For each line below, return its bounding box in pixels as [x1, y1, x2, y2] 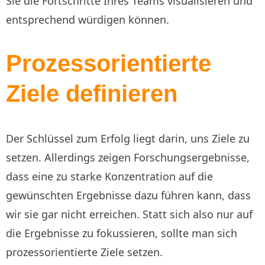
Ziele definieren [6, 80, 177, 107]
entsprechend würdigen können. [6, 12, 169, 27]
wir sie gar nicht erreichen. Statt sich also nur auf [6, 206, 253, 221]
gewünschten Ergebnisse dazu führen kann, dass [6, 188, 251, 202]
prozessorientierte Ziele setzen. [6, 244, 166, 259]
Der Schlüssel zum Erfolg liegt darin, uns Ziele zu [6, 131, 250, 146]
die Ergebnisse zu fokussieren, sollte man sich [6, 225, 237, 240]
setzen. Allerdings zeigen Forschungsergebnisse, [6, 150, 250, 164]
